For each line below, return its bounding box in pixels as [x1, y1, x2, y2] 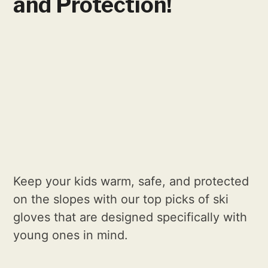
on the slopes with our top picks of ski [13, 191, 229, 206]
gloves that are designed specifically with [13, 209, 248, 224]
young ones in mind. [13, 227, 129, 242]
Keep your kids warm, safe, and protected [13, 173, 249, 188]
